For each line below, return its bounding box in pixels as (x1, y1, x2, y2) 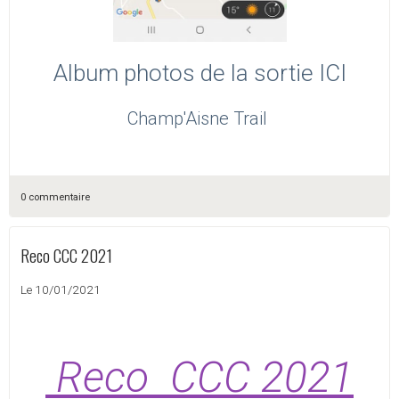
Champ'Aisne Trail (127, 108, 272, 130)
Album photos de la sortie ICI (53, 60, 346, 87)
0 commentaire (20, 191, 90, 204)
